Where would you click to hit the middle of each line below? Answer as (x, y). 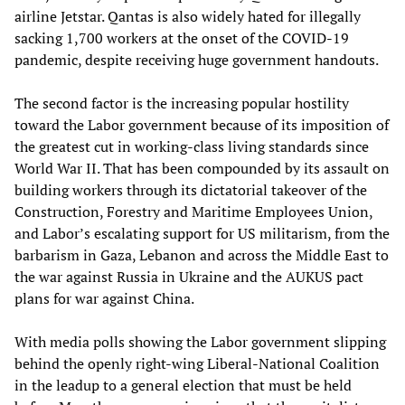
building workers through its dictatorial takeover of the (191, 189)
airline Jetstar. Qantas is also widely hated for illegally (188, 16)
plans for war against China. (104, 298)
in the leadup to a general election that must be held (183, 385)
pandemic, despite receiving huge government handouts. (197, 59)
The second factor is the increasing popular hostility (182, 103)
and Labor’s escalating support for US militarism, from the (202, 233)
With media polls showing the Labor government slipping (200, 341)
